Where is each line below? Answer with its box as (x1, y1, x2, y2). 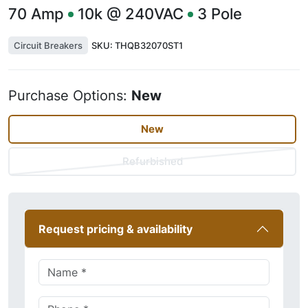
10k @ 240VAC (78, 5, 184, 23)
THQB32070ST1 (115, 40, 183, 51)
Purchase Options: (8, 87, 131, 104)
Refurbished (122, 155, 183, 168)
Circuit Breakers (14, 40, 82, 51)
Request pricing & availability (38, 222, 192, 236)
